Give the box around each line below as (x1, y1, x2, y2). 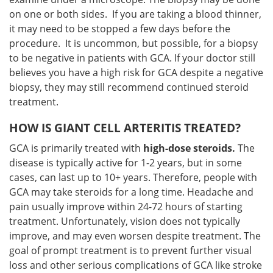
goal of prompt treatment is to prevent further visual (9, 244, 252, 257)
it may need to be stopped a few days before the (9, 22, 230, 35)
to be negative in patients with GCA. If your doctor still (9, 51, 255, 65)
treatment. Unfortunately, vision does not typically (9, 214, 240, 228)
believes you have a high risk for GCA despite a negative (9, 66, 263, 79)
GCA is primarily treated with (9, 141, 143, 155)
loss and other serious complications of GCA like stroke (9, 258, 262, 272)
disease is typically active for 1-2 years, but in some (9, 156, 242, 169)
